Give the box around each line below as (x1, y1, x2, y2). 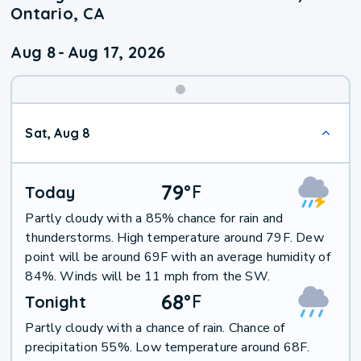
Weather (180, 131, 263, 157)
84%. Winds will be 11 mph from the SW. (25, 268, 271, 286)
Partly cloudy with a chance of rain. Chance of (25, 319, 285, 338)
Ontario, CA (10, 3, 106, 24)
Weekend (180, 105, 269, 131)
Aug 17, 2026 (67, 42, 166, 63)
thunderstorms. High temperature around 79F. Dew (25, 229, 324, 247)
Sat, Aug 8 (25, 125, 91, 142)
